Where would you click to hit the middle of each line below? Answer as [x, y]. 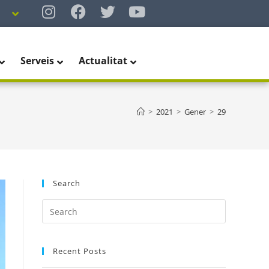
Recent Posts [80, 251]
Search [67, 183]
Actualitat [103, 61]
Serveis [38, 61]
